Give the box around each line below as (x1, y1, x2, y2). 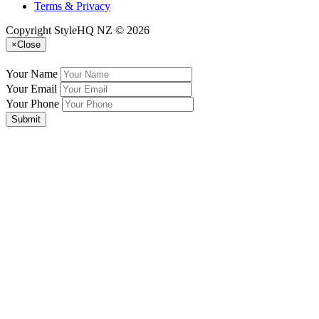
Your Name (6, 67, 58, 80)
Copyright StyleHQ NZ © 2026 (6, 23, 150, 36)
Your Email (6, 82, 57, 95)
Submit (11, 113, 41, 125)
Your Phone (6, 97, 59, 110)
